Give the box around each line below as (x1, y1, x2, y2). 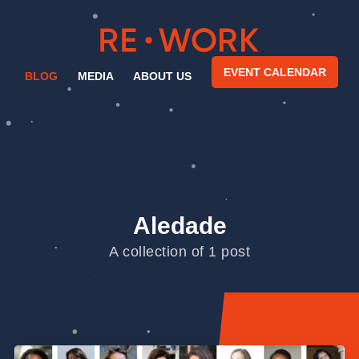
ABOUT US (133, 69, 192, 83)
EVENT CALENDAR (223, 65, 326, 79)
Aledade (132, 212, 227, 239)
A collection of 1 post (109, 243, 250, 260)
